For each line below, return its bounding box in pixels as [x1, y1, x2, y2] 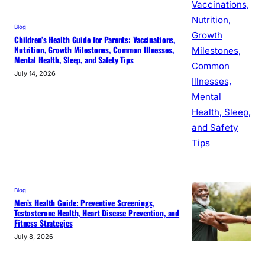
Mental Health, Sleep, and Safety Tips [14, 53, 134, 66]
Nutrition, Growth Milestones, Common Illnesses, [14, 43, 174, 56]
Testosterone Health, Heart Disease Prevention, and [14, 206, 180, 219]
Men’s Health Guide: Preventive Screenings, [14, 196, 154, 209]
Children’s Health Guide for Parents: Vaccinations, [14, 33, 176, 46]
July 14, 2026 [14, 69, 56, 77]
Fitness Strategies [14, 216, 73, 229]
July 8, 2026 [14, 232, 53, 241]
